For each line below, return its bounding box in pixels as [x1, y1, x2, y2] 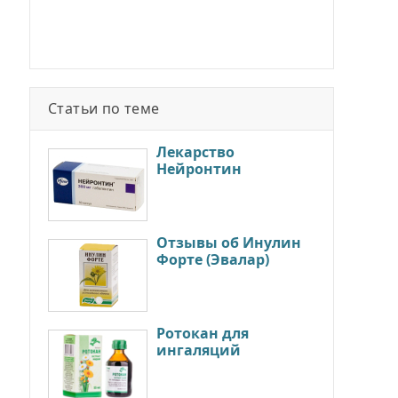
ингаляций [156, 340, 241, 360]
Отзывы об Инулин [156, 233, 301, 252]
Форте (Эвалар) [156, 250, 269, 269]
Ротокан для [156, 323, 249, 343]
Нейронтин [156, 159, 242, 179]
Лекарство [156, 142, 235, 162]
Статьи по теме [48, 99, 160, 118]
